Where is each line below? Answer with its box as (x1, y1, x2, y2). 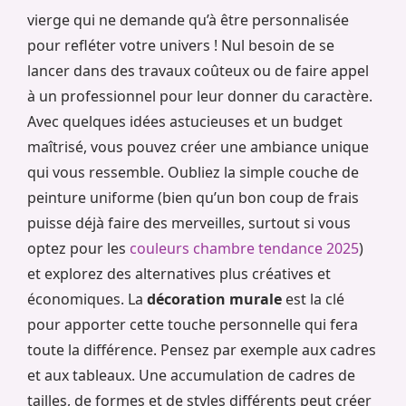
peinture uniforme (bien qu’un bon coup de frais (27, 188, 359, 208)
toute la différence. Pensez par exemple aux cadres (27, 340, 376, 361)
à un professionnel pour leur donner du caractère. (27, 86, 372, 107)
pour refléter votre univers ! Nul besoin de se (27, 35, 334, 56)
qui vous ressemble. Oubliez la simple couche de (27, 162, 359, 183)
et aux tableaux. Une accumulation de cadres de (27, 365, 355, 386)
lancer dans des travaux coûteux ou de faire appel (27, 61, 369, 82)
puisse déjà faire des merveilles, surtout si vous (27, 213, 351, 234)
